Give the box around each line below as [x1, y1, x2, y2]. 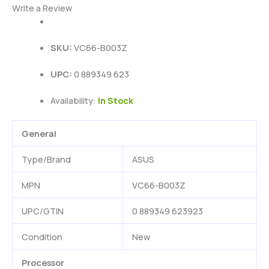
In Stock [97, 94, 133, 106]
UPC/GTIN [21, 204, 64, 217]
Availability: [50, 94, 98, 106]
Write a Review [12, 2, 72, 14]
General [21, 127, 56, 139]
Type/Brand [21, 153, 71, 165]
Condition [21, 230, 62, 243]
